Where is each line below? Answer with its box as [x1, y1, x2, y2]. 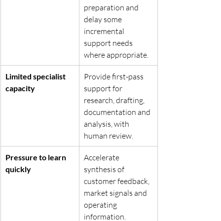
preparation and [84, 2, 140, 12]
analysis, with [84, 118, 131, 129]
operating [84, 199, 118, 210]
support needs [84, 37, 134, 48]
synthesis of [84, 164, 126, 174]
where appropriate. [84, 49, 148, 60]
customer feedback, [84, 176, 151, 186]
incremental [84, 26, 126, 36]
